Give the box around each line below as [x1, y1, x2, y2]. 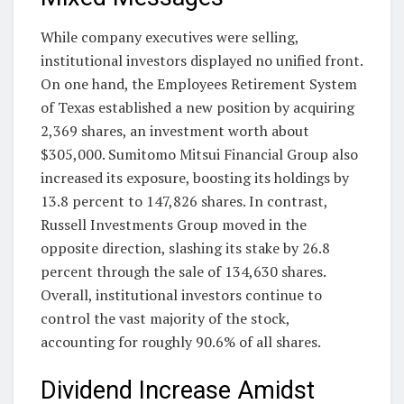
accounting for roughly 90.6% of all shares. [41, 332, 321, 353]
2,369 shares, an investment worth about [41, 121, 309, 142]
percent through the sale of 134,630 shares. [41, 262, 326, 282]
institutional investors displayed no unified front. [41, 50, 363, 71]
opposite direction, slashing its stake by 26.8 [41, 238, 330, 259]
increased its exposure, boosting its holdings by [41, 168, 349, 188]
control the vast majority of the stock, [41, 308, 289, 329]
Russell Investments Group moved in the [41, 215, 307, 235]
